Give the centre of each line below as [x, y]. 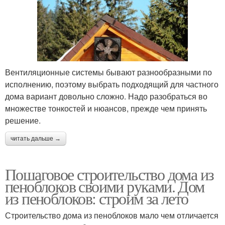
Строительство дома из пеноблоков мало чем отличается [112, 215]
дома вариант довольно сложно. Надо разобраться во [106, 96]
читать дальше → [36, 138]
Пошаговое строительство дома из [109, 174]
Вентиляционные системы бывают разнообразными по [108, 72]
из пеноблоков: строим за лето [97, 198]
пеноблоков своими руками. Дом [105, 186]
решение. [23, 120]
